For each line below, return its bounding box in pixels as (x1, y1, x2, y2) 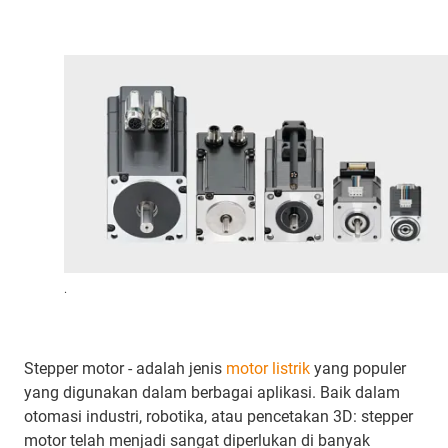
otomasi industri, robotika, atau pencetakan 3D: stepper (24, 407, 413, 427)
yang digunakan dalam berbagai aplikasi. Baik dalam (24, 383, 400, 403)
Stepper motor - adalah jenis (24, 359, 226, 379)
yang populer (310, 359, 406, 379)
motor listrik (226, 359, 310, 379)
